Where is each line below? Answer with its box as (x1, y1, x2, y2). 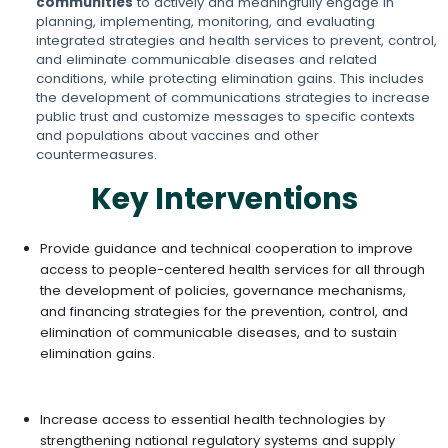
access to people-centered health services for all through (39, 260, 425, 280)
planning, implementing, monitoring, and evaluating (36, 11, 376, 31)
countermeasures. (36, 144, 158, 164)
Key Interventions (90, 178, 358, 220)
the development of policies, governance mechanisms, (39, 281, 406, 301)
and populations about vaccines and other (36, 125, 320, 145)
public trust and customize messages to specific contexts (36, 106, 416, 126)
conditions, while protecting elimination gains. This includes (36, 68, 425, 88)
